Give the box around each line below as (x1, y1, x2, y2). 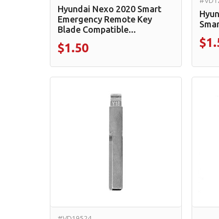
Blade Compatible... (58, 24, 136, 34)
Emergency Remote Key (58, 14, 152, 24)
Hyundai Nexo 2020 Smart (58, 3, 161, 14)
